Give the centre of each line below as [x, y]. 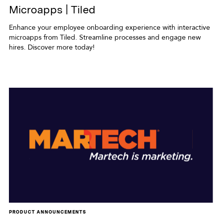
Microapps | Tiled [52, 10]
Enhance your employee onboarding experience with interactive [109, 28]
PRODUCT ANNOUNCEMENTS [47, 212]
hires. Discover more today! [52, 48]
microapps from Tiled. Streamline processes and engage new [105, 38]
